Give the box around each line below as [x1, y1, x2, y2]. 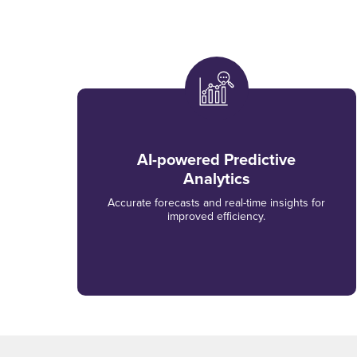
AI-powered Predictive [137, 147, 296, 171]
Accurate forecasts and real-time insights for [108, 194, 326, 210]
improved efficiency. [167, 208, 266, 224]
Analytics [182, 167, 250, 190]
